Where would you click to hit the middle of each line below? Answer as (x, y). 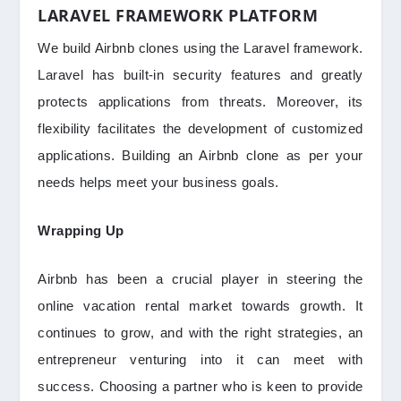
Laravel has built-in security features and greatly (200, 74)
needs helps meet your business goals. (160, 182)
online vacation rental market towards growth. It (200, 305)
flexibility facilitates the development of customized (200, 128)
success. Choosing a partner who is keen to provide (200, 386)
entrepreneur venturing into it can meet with (200, 359)
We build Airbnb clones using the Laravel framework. (200, 47)
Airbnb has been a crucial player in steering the (200, 278)
